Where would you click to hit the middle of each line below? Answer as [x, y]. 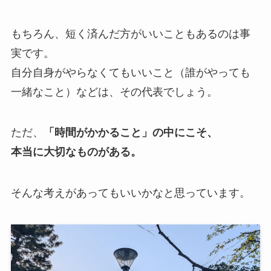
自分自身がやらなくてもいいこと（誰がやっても [130, 72]
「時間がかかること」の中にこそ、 [130, 133]
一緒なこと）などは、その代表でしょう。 [114, 92]
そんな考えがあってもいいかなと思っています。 [130, 193]
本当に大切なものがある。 [76, 152]
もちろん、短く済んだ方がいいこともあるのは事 [130, 34]
